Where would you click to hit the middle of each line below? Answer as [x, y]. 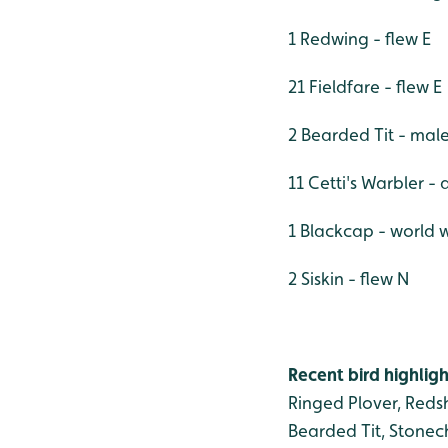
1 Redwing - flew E [359, 38]
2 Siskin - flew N [348, 278]
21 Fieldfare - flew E [365, 86]
